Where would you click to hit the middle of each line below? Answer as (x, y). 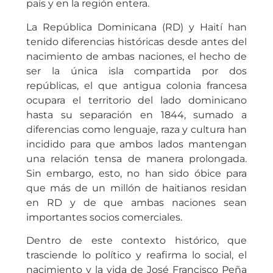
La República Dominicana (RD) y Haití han (136, 27)
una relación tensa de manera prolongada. (136, 158)
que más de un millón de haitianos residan (136, 188)
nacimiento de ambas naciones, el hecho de (136, 56)
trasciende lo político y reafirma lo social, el (136, 255)
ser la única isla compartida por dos (136, 71)
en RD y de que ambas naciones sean (136, 202)
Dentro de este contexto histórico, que (136, 241)
